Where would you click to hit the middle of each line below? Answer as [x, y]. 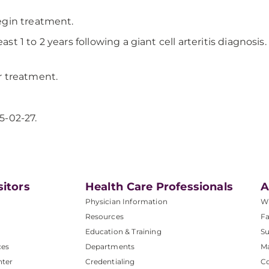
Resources [104, 216]
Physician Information [126, 201]
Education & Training [123, 231]
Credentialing [110, 261]
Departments [110, 246]
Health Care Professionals [159, 187]
